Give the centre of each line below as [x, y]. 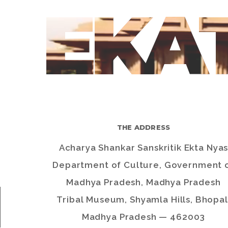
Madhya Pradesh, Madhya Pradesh [144, 182]
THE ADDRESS [144, 127]
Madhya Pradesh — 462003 [144, 217]
